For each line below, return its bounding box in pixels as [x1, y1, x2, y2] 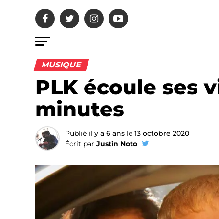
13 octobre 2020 [134, 129, 189, 138]
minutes [35, 97, 124, 121]
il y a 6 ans [88, 129, 125, 138]
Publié [65, 129, 87, 138]
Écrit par [65, 139, 94, 148]
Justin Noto [96, 139, 137, 148]
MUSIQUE [40, 60, 83, 69]
